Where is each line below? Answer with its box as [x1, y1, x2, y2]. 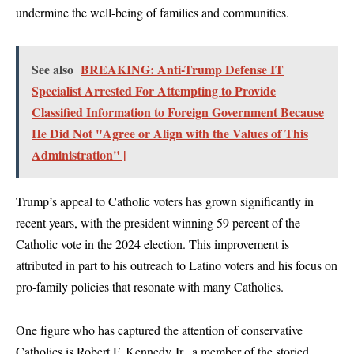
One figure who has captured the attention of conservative [16, 322, 303, 339]
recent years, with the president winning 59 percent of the [16, 213, 300, 231]
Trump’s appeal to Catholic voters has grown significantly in [16, 192, 314, 209]
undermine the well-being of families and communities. [16, 4, 289, 21]
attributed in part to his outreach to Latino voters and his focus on [16, 256, 337, 273]
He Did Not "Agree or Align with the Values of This [32, 123, 308, 142]
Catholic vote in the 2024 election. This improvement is [16, 235, 289, 252]
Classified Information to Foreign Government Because [32, 102, 324, 121]
